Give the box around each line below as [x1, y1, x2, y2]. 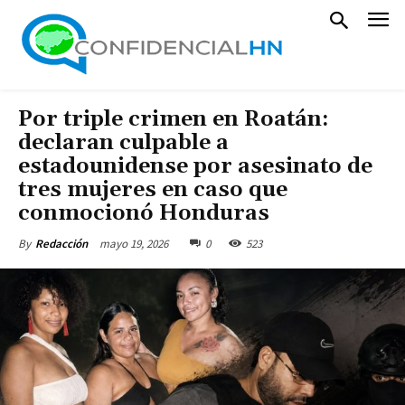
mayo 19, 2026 [99, 235, 168, 251]
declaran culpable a [18, 129, 229, 156]
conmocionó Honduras [18, 200, 269, 227]
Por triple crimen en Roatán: [18, 106, 329, 133]
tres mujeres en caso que [18, 176, 287, 203]
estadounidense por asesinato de [18, 153, 372, 180]
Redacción [35, 236, 88, 251]
